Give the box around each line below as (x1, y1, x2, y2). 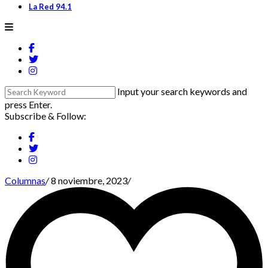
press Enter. (5, 98, 52, 110)
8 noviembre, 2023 (51, 174, 127, 186)
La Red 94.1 (29, 1, 72, 11)
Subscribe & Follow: (5, 109, 86, 121)
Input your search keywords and (117, 85, 247, 97)
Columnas (5, 174, 45, 186)
